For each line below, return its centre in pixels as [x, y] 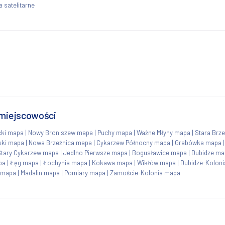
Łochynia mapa [65, 162]
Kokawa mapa [112, 162]
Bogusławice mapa [159, 152]
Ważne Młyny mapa [163, 132]
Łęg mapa [24, 162]
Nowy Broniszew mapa [61, 132]
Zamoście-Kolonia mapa [145, 173]
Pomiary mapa [85, 173]
